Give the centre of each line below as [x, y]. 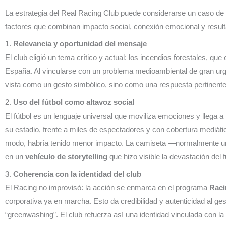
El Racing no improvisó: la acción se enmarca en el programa [107, 188]
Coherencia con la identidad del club [77, 174]
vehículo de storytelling [66, 156]
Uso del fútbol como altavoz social [74, 102]
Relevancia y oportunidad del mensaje [80, 44]
